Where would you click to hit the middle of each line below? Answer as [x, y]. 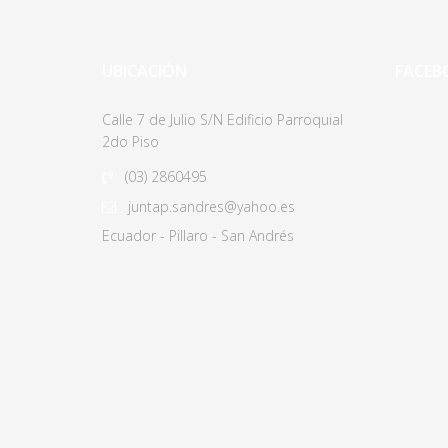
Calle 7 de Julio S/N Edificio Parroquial [222, 119]
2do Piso [130, 141]
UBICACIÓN [144, 71]
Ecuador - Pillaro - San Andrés [198, 235]
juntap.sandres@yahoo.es [211, 206]
